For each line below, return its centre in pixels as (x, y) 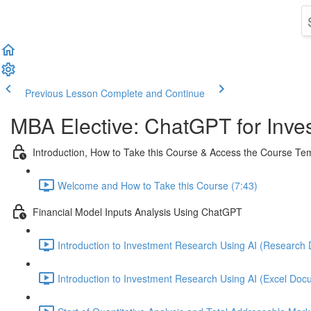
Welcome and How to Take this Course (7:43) (158, 185)
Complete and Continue (153, 93)
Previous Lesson (61, 93)
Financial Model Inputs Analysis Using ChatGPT (137, 211)
